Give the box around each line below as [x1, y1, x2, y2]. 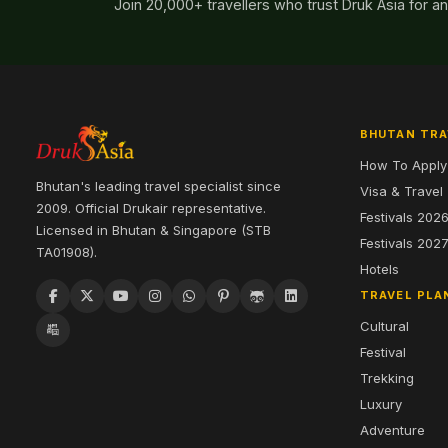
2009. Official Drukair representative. [36, 200, 266, 216]
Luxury [360, 396, 402, 412]
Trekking [360, 370, 414, 386]
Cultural [360, 318, 409, 334]
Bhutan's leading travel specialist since [36, 178, 281, 194]
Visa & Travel [360, 183, 443, 199]
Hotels [360, 261, 399, 277]
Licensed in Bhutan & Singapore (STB [36, 222, 271, 238]
